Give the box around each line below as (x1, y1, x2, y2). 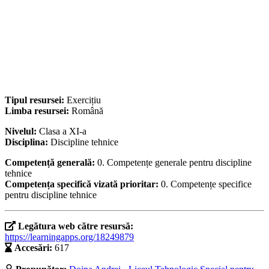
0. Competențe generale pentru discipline (97, 157, 252, 168)
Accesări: (14, 243, 52, 253)
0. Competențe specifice (161, 179, 252, 190)
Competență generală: (5, 157, 97, 168)
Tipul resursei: (5, 95, 67, 106)
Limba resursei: (5, 106, 71, 116)
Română (71, 106, 103, 116)
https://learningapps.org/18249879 (5, 232, 134, 243)
